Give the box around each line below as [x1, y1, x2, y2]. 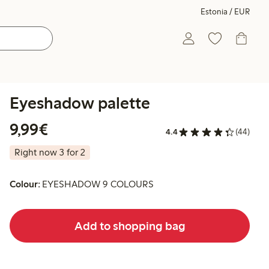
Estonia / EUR [201, 7, 250, 17]
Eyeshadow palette [10, 92, 150, 113]
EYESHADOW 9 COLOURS [42, 178, 154, 190]
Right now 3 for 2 [14, 147, 85, 159]
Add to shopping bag [74, 218, 186, 233]
